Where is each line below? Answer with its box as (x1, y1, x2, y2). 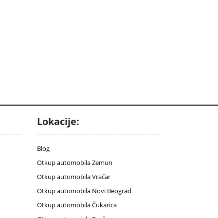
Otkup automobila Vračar (37, 172, 110, 182)
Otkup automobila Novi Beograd (37, 186, 131, 196)
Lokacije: (37, 115, 79, 128)
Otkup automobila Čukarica (37, 200, 117, 210)
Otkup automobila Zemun (37, 158, 112, 167)
